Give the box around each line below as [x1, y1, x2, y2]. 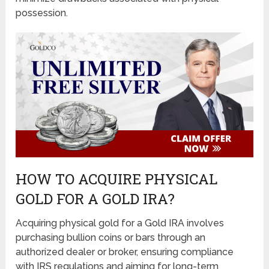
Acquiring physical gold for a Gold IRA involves [16, 217, 225, 229]
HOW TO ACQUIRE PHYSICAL [16, 169, 218, 189]
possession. [16, 7, 68, 19]
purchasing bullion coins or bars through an [16, 231, 206, 243]
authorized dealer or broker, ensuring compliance [16, 246, 234, 258]
